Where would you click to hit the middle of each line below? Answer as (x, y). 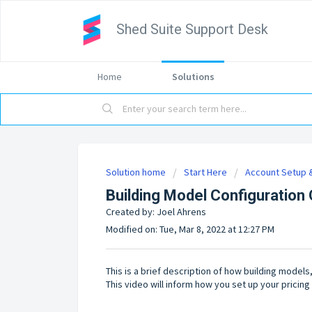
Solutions (193, 77)
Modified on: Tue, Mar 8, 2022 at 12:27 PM (190, 229)
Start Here (205, 172)
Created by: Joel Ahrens (156, 212)
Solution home (137, 172)
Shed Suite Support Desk (192, 29)
